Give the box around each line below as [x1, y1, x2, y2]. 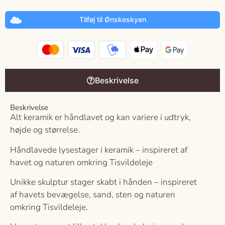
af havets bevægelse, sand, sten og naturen [10, 188, 175, 200]
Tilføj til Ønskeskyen [79, 15, 146, 24]
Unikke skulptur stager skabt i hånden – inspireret [10, 176, 197, 188]
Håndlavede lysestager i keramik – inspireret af [10, 144, 187, 156]
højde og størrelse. [10, 124, 80, 136]
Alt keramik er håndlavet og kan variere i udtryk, [10, 111, 191, 124]
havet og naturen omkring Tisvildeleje [10, 156, 153, 168]
